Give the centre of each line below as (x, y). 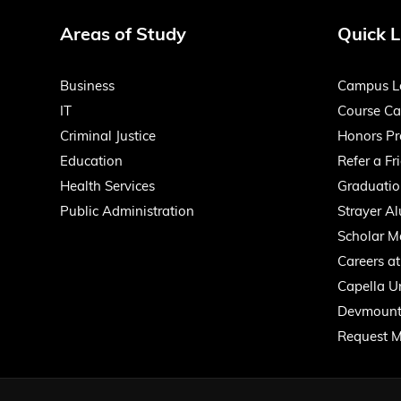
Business (87, 87)
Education (91, 162)
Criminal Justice (108, 137)
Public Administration (127, 213)
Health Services (107, 188)
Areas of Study (123, 36)
